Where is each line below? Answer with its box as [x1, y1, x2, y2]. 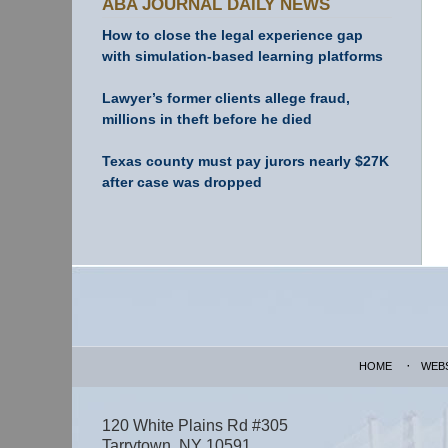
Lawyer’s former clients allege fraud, [102, 89, 350, 106]
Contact [71, 266, 120, 283]
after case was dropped [102, 173, 262, 190]
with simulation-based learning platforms [102, 47, 383, 64]
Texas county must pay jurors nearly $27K [102, 152, 389, 169]
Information [71, 287, 143, 304]
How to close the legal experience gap [102, 26, 363, 43]
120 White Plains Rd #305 [102, 416, 288, 434]
